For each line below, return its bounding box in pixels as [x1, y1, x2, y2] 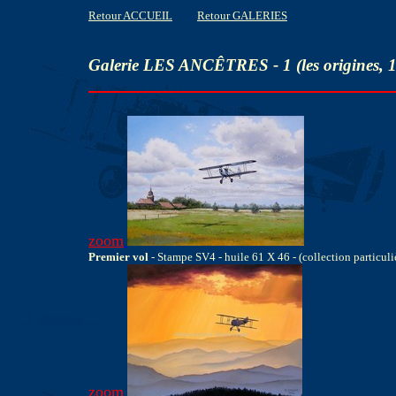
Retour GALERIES [197, 9, 287, 22]
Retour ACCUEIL [88, 9, 172, 22]
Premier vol [88, 250, 148, 264]
